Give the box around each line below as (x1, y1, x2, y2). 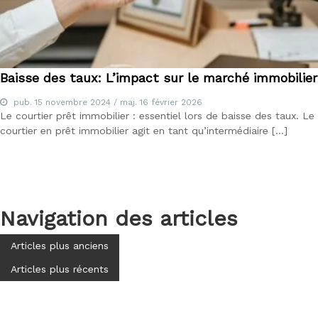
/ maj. (111, 97, 140, 107)
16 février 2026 (140, 97, 202, 107)
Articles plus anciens (11, 239, 109, 251)
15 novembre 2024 (35, 97, 111, 107)
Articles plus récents (11, 263, 109, 275)
